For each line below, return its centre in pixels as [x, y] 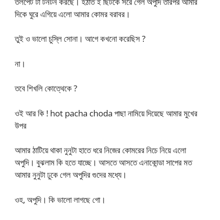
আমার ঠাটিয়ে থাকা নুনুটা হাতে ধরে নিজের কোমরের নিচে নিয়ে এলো [100, 150]
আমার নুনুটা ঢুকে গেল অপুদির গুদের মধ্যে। [71, 175]
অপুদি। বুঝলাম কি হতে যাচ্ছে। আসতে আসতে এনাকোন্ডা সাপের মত [103, 162]
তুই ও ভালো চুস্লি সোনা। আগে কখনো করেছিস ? [80, 39]
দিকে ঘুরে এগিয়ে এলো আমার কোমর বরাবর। [72, 14]
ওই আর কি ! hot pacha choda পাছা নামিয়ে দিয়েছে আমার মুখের [106, 113]
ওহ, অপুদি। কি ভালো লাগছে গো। [60, 199]
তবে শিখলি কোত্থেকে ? [46, 88]
